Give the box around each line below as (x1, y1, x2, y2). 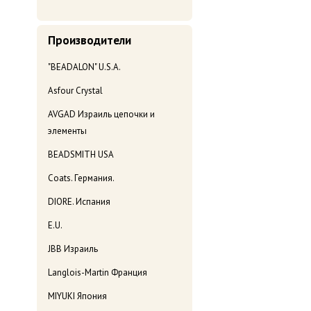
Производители (48, 33, 131, 49)
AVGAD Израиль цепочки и (48, 108, 155, 121)
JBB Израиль (48, 243, 98, 255)
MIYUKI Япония (48, 290, 107, 303)
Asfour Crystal (48, 85, 103, 97)
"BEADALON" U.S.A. (48, 61, 121, 74)
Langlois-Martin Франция (48, 267, 147, 279)
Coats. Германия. (48, 172, 115, 185)
